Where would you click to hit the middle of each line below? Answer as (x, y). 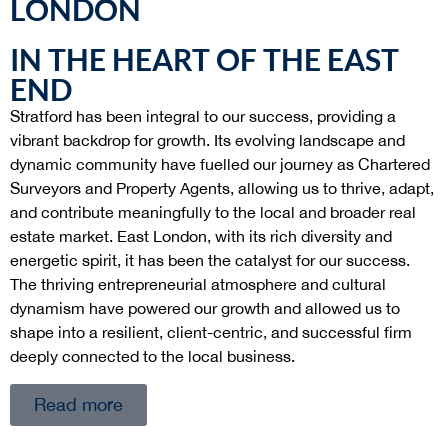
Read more (78, 404)
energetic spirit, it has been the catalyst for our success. (210, 260)
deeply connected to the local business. (152, 356)
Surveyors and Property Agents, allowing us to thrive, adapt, (222, 188)
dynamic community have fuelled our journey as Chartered (220, 164)
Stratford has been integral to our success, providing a (203, 116)
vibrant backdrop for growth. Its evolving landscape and (207, 140)
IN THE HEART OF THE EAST (204, 59)
